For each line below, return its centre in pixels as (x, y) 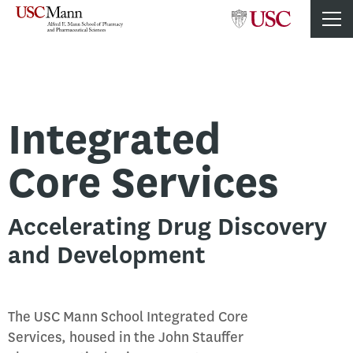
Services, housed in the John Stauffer (126, 337)
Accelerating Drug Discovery (167, 227)
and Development (107, 255)
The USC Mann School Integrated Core (128, 317)
